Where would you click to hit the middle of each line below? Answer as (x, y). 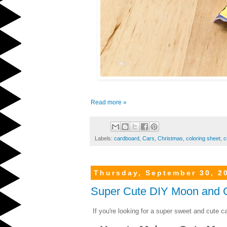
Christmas (170, 138)
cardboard (127, 138)
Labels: (104, 138)
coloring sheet (203, 138)
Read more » (109, 102)
